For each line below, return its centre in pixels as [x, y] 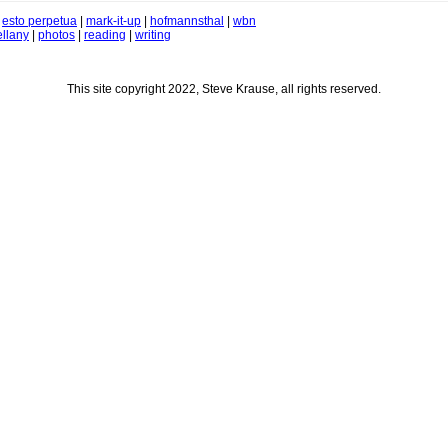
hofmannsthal [187, 21]
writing [153, 35]
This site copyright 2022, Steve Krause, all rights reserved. [224, 89]
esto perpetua [39, 21]
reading [105, 35]
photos [56, 35]
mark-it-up [113, 21]
